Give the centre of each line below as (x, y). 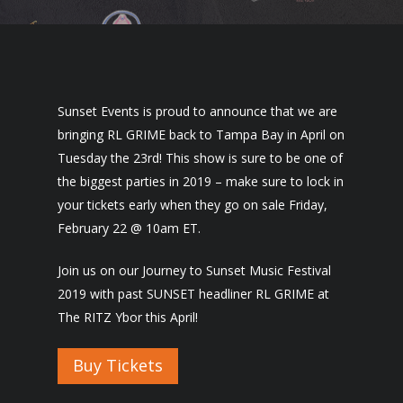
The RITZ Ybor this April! (128, 317)
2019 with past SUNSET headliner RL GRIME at (193, 294)
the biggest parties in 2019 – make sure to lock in (201, 181)
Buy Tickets (118, 365)
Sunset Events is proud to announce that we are (197, 111)
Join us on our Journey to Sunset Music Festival (194, 270)
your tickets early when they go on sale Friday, (193, 205)
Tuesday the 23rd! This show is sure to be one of (200, 158)
